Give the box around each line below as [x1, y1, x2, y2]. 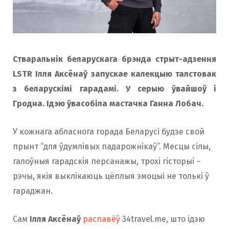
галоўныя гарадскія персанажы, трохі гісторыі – [13, 156, 201, 167]
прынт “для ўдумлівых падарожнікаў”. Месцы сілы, [13, 142, 211, 152]
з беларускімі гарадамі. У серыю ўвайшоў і [13, 84, 216, 94]
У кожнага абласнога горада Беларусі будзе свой [13, 127, 204, 137]
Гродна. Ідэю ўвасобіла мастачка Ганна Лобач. [13, 99, 203, 109]
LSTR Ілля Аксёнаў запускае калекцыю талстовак [13, 69, 216, 79]
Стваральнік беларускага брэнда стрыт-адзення [13, 54, 216, 64]
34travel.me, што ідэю [120, 214, 205, 224]
